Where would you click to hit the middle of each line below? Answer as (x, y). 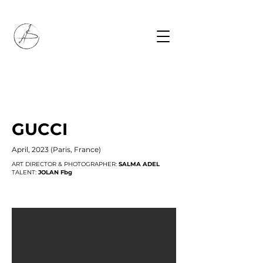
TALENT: (25, 172)
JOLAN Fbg (55, 172)
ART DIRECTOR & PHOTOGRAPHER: (65, 164)
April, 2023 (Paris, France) (56, 149)
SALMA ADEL (139, 164)
